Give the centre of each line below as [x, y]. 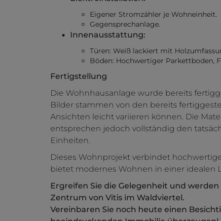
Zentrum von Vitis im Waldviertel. [117, 198]
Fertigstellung [80, 76]
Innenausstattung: [108, 35]
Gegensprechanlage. [125, 24]
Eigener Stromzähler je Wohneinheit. [153, 15]
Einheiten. [70, 141]
